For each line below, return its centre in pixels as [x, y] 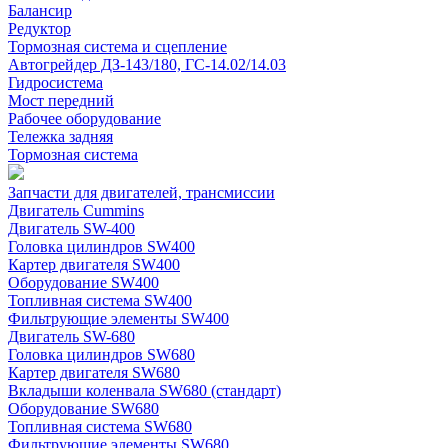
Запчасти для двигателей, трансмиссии [141, 193]
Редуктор [39, 29]
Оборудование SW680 [83, 409]
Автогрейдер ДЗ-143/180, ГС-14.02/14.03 [147, 65]
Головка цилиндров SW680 [101, 355]
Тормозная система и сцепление [117, 47]
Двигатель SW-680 [71, 337]
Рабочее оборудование [84, 119]
